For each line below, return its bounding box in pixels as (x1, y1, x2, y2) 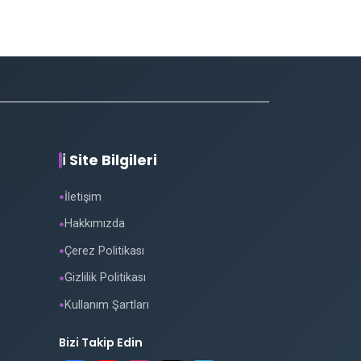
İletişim (64, 189, 102, 204)
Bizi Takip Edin (59, 334, 143, 351)
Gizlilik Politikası (64, 271, 146, 285)
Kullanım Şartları (64, 297, 149, 312)
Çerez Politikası (64, 243, 144, 258)
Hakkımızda (64, 217, 125, 231)
